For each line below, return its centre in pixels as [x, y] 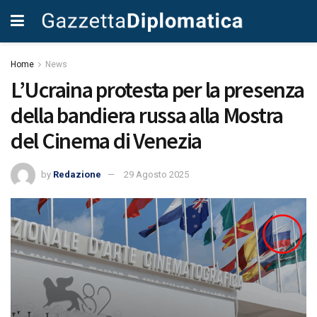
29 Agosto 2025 [156, 174]
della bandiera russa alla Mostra [147, 115]
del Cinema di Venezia [106, 141]
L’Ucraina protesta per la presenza [157, 90]
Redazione [77, 174]
